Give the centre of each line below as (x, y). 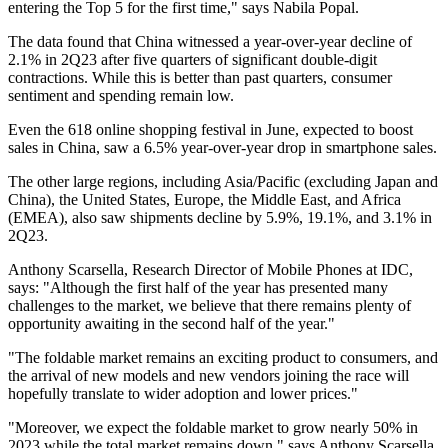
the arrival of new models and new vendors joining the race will (208, 376)
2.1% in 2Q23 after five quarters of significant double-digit (192, 60)
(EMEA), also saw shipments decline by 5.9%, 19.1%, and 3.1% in (220, 218)
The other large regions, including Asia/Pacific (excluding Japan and (223, 182)
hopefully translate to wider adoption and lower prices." (185, 394)
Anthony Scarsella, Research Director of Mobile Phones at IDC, (210, 270)
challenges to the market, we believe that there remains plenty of (209, 306)
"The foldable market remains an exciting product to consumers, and (223, 358)
